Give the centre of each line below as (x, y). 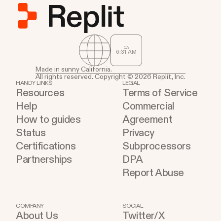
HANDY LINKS (34, 83)
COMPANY (30, 206)
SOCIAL (133, 206)
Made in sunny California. (74, 70)
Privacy (139, 133)
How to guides (48, 120)
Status (31, 133)
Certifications (46, 147)
